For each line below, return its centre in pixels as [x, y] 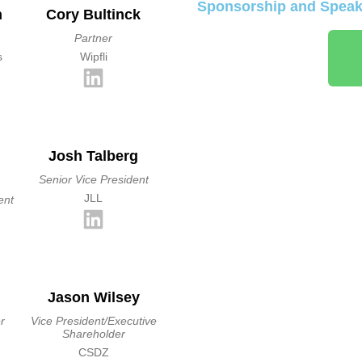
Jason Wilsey [93, 297]
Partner [94, 38]
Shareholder [93, 334]
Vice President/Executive [93, 321]
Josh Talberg [94, 156]
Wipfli [93, 57]
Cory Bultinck [94, 15]
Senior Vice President [93, 179]
